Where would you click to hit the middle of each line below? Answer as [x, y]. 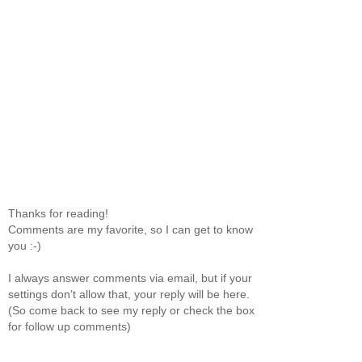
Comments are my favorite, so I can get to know [130, 230]
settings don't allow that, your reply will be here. [129, 295]
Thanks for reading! [58, 214]
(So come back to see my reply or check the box [131, 311]
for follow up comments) [69, 327]
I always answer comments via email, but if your [130, 278]
